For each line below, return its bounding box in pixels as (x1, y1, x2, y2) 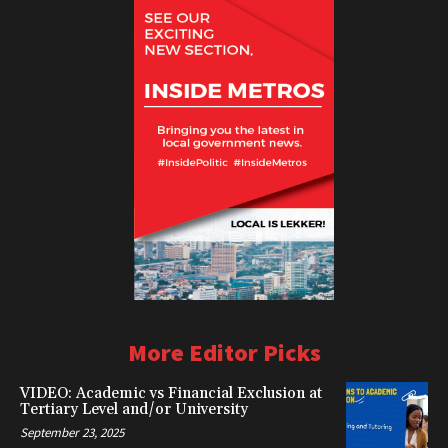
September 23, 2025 (20, 423, 124, 441)
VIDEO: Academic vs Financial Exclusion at (20, 383, 322, 403)
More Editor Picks (127, 336, 321, 368)
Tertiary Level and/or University (20, 399, 248, 419)
